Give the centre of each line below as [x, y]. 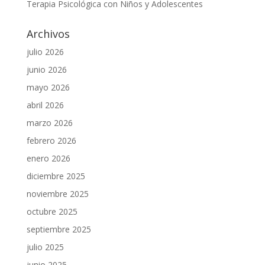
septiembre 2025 [59, 230]
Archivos [48, 34]
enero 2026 [48, 159]
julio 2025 [45, 247]
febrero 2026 [51, 141]
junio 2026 [46, 70]
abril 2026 [45, 105]
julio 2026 [45, 52]
